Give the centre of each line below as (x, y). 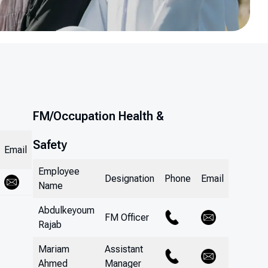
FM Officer (127, 217)
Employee (59, 171)
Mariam (54, 249)
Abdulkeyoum (66, 210)
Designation (129, 179)
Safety (50, 145)
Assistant (124, 249)
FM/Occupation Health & (98, 116)
